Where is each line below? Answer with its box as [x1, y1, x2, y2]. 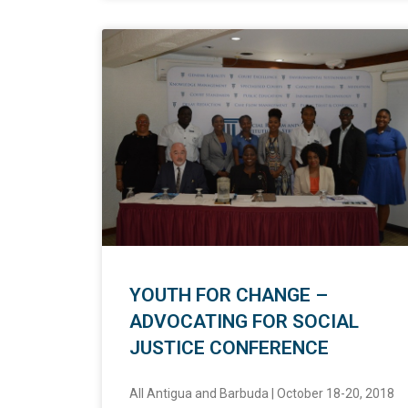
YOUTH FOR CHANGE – [129, 284, 328, 307]
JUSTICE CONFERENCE [129, 337, 329, 360]
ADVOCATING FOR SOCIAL [129, 311, 359, 333]
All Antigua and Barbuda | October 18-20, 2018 [129, 386, 394, 402]
